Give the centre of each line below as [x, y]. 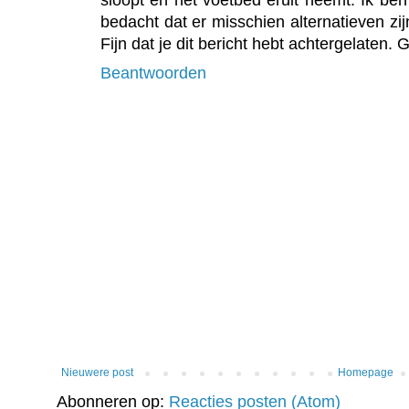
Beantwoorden [153, 73]
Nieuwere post [97, 372]
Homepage [366, 372]
